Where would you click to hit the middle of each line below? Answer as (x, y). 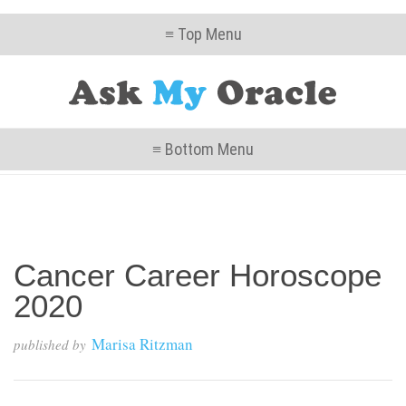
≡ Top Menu (203, 34)
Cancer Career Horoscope (198, 275)
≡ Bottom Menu (203, 149)
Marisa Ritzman (142, 344)
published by (50, 344)
